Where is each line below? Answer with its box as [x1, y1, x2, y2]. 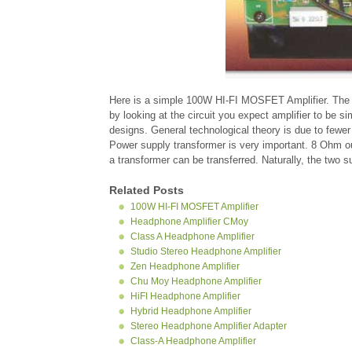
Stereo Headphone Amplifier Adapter [130, 321, 287, 332]
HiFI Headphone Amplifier [130, 291, 240, 302]
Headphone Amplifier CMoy [130, 216, 248, 227]
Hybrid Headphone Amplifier [130, 306, 251, 317]
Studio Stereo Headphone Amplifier [130, 246, 281, 257]
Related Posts [109, 184, 184, 196]
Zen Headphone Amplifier [130, 261, 240, 272]
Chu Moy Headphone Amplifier [130, 276, 262, 287]
